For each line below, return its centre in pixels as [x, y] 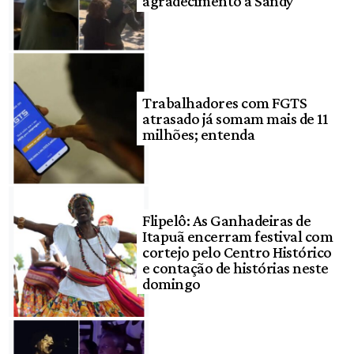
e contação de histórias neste [235, 267]
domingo [171, 283]
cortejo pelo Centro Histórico [237, 252]
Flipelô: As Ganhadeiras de [227, 220]
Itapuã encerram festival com [238, 236]
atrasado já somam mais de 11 [235, 119]
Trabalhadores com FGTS [225, 103]
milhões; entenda [199, 135]
